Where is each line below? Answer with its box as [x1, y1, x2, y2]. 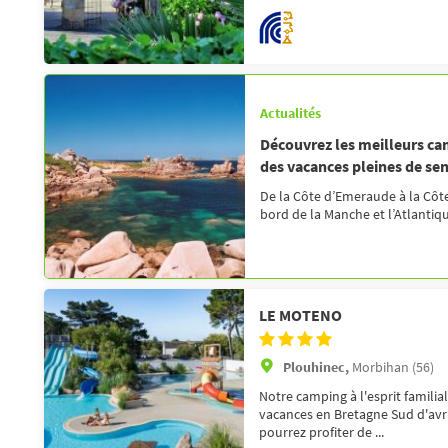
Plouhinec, [283, 357, 352, 376]
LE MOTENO [259, 304, 342, 325]
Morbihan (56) [352, 357, 434, 376]
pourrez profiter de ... [259, 422, 384, 441]
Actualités [260, 103, 321, 122]
